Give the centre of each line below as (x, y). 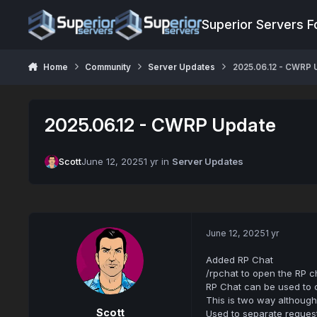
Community (108, 67)
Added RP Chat (239, 260)
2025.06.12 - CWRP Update (161, 125)
